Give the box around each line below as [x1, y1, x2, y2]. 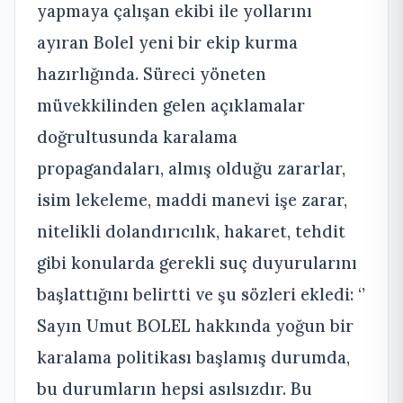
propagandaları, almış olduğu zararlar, [37, 157, 345, 180]
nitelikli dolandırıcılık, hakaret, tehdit [37, 220, 345, 243]
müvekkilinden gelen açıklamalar [37, 94, 305, 117]
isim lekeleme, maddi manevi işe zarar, [37, 189, 347, 211]
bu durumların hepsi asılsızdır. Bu [37, 378, 312, 400]
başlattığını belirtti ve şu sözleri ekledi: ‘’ [37, 283, 365, 306]
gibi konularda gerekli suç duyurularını [37, 252, 357, 274]
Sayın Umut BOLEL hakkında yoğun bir [37, 315, 354, 337]
